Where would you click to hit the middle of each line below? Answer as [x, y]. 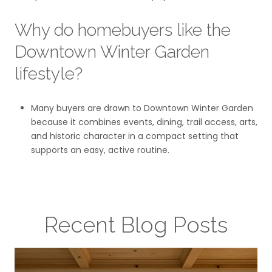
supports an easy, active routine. [100, 150]
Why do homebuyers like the [123, 30]
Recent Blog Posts [136, 225]
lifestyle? [49, 74]
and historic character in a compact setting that [134, 136]
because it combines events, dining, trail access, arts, [144, 122]
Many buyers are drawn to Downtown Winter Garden [142, 108]
